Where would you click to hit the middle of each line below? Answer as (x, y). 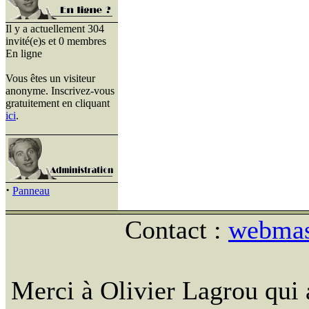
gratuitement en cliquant (58, 103)
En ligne (24, 53)
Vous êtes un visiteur (50, 78)
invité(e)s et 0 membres (56, 41)
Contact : (177, 230)
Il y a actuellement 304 (55, 29)
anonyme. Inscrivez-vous (60, 91)
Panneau (31, 191)
